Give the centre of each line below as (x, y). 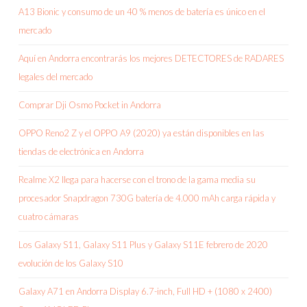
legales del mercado (56, 77)
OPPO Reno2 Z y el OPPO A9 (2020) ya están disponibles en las (142, 133)
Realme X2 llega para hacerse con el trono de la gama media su (137, 180)
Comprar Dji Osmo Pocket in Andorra (90, 105)
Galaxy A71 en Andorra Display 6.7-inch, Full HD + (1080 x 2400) (145, 292)
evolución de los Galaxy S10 (71, 263)
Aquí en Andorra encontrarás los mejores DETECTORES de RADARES (151, 59)
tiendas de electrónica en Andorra (81, 152)
